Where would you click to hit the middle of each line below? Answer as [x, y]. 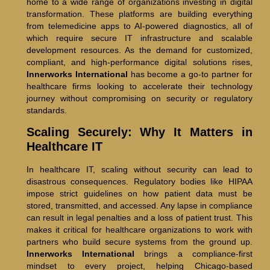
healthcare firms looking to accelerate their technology [139, 86]
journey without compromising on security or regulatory [139, 98]
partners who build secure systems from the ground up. [139, 241]
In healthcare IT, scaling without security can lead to [139, 169]
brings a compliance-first [193, 253]
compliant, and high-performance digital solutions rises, [139, 62]
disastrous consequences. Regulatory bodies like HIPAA [139, 181]
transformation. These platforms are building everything [139, 14]
